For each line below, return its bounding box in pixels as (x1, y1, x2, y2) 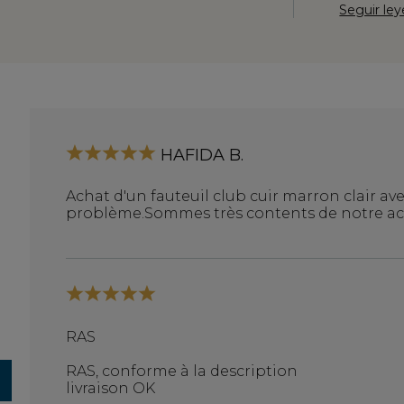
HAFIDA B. (161, 144, 244, 165)
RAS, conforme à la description (66, 362, 298, 380)
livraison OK (66, 379, 156, 397)
